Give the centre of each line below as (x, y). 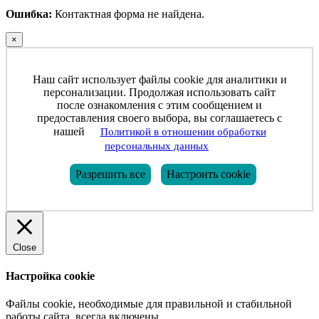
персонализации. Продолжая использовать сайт (159, 92)
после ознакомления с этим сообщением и (159, 105)
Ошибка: (29, 14)
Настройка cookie (50, 276)
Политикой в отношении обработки (183, 131)
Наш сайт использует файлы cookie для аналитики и (159, 79)
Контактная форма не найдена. (128, 14)
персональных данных (157, 146)
